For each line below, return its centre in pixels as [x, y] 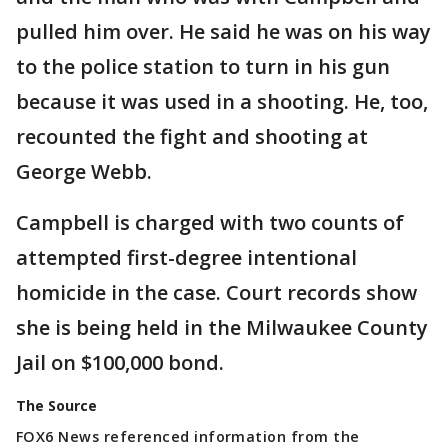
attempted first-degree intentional [186, 258]
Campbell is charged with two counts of [210, 223]
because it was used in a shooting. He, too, [222, 102]
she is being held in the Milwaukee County [222, 328]
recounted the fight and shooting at [192, 137]
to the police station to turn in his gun [203, 67]
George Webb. [86, 172]
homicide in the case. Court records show [216, 293]
